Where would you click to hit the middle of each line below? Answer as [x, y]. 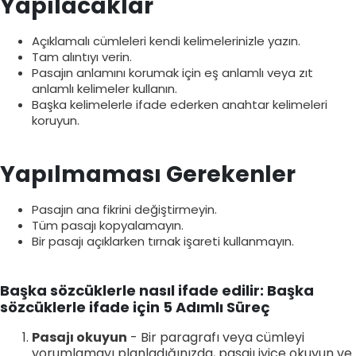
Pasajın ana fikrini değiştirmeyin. [124, 209]
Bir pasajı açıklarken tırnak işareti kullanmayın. [163, 241]
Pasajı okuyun [79, 337]
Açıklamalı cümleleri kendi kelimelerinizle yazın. [166, 41]
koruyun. [56, 120]
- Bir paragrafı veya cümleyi [216, 337]
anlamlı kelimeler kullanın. [104, 88]
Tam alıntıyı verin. [82, 56]
